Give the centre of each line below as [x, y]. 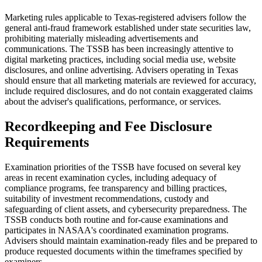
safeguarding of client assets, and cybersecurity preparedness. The [126, 209]
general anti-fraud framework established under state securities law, [128, 28]
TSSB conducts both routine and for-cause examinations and [116, 219]
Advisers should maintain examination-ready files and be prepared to [131, 240]
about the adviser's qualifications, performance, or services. [113, 102]
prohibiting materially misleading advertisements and [101, 39]
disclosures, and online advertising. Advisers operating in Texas [121, 70]
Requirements [47, 142]
